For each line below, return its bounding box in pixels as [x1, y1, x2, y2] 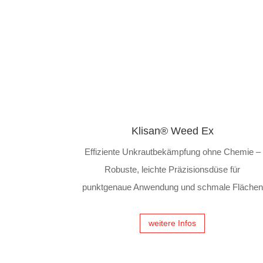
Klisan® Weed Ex [131, 125, 214, 137]
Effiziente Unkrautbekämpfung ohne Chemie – [84, 147, 261, 157]
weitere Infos [149, 218, 197, 228]
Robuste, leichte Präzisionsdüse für [104, 164, 241, 174]
